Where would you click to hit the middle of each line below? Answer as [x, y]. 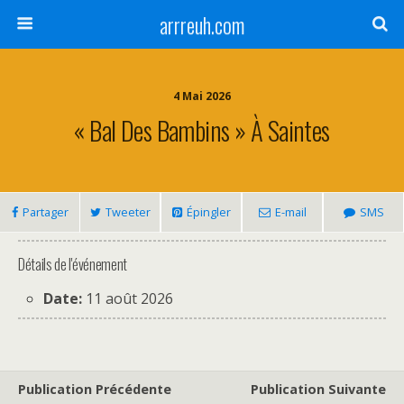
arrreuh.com [202, 24]
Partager [45, 212]
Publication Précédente [95, 389]
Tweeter [128, 212]
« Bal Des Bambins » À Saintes [202, 130]
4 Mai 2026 [202, 96]
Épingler [208, 212]
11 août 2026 [130, 298]
